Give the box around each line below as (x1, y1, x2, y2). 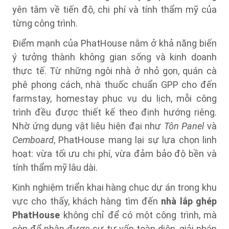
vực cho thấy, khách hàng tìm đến (12, 196, 162, 207)
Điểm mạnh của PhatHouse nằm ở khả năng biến (12, 38, 217, 49)
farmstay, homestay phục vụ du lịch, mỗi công (12, 93, 217, 104)
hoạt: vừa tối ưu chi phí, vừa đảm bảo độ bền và (12, 148, 217, 159)
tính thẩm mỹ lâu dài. (12, 162, 98, 173)
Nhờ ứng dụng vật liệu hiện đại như (12, 121, 164, 131)
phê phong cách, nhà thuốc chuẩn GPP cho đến (12, 79, 217, 90)
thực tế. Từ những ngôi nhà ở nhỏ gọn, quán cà (12, 65, 217, 76)
